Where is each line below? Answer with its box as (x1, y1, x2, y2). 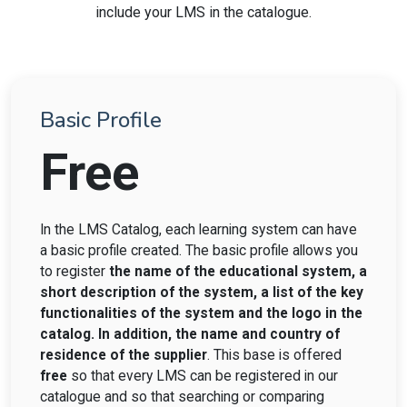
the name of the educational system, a (109, 263, 367, 280)
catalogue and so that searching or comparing (40, 389, 324, 405)
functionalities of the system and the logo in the (40, 305, 362, 322)
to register (40, 263, 109, 280)
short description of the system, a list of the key (40, 284, 363, 301)
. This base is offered (207, 347, 342, 363)
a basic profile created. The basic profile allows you (40, 243, 358, 259)
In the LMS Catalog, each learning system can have (40, 222, 357, 238)
